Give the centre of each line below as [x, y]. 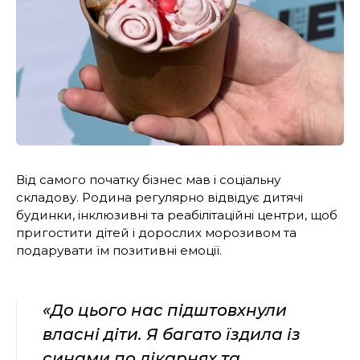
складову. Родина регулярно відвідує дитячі [160, 197]
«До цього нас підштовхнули [165, 310]
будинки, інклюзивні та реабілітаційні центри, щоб [177, 215]
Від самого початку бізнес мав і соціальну [148, 179]
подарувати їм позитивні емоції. [119, 250]
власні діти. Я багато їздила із [172, 334]
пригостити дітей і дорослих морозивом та [156, 232]
